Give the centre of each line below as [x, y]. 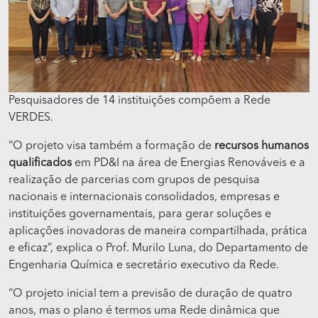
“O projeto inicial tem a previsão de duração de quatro [150, 294]
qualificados [40, 164]
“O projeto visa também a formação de [111, 147]
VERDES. [31, 118]
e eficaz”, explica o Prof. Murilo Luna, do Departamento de [158, 249]
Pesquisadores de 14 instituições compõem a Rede [139, 101]
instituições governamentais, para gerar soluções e [140, 215]
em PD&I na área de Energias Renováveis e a [188, 164]
